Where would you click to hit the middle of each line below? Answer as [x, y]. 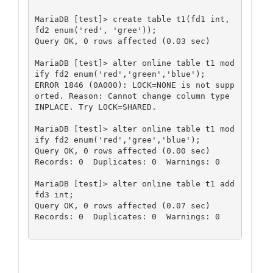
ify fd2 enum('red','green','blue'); [120, 74]
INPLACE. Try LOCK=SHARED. [95, 107]
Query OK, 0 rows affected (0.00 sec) [122, 151]
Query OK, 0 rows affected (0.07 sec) [122, 205]
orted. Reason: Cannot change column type [132, 96]
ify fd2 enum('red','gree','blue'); [117, 140]
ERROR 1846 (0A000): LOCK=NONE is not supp [134, 85]
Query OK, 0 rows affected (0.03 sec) [122, 41]
